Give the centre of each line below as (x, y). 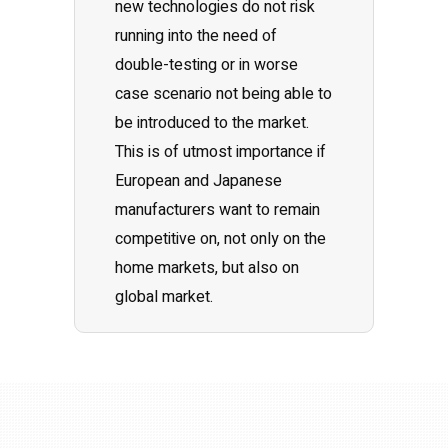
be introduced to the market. (212, 123)
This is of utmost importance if (220, 152)
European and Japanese (198, 181)
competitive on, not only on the (220, 239)
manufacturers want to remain (217, 210)
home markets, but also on (207, 268)
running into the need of (196, 36)
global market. (164, 297)
